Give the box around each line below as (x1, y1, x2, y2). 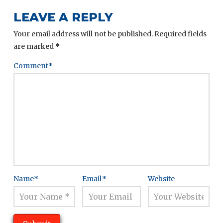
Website (147, 174, 175, 183)
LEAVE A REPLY (13, 10, 113, 25)
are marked (13, 42, 55, 51)
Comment (13, 61, 50, 71)
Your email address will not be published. (13, 29, 153, 39)
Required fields (154, 29, 207, 39)
